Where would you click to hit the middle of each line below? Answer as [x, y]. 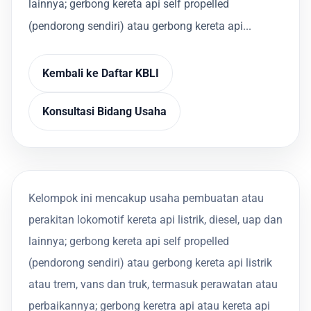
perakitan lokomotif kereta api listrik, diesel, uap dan [155, 219]
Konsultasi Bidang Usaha [105, 111]
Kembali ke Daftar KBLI [101, 73]
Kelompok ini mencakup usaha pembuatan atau [146, 198]
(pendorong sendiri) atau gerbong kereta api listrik [150, 262]
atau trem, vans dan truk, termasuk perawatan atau [153, 284]
